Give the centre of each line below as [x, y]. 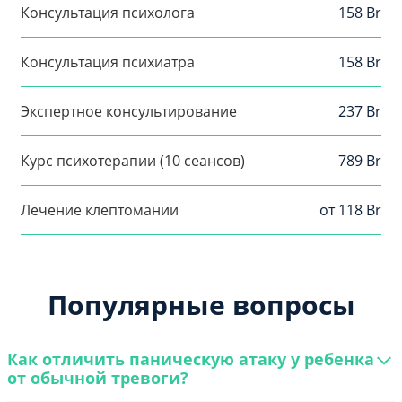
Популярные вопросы [201, 305]
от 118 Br [350, 210]
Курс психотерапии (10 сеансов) [133, 161]
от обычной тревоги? [98, 378]
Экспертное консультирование [129, 112]
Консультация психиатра [108, 62]
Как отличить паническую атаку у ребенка [191, 359]
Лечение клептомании [100, 210]
